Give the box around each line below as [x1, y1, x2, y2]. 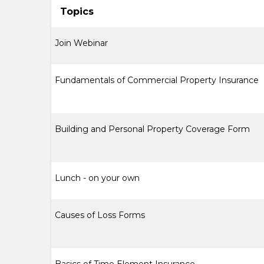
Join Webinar [55, 38, 108, 48]
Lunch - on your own [55, 173, 140, 183]
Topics [60, 6, 94, 17]
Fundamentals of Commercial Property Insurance [55, 75, 259, 85]
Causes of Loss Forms [55, 210, 145, 220]
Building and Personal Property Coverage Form [55, 124, 250, 134]
